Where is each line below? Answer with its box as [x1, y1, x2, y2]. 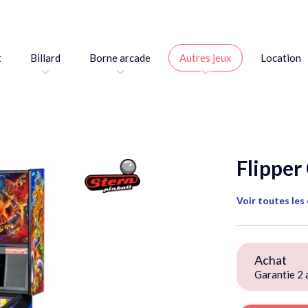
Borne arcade [89, 52, 151, 64]
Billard [30, 52, 60, 64]
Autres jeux [179, 52, 232, 64]
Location [261, 52, 301, 64]
